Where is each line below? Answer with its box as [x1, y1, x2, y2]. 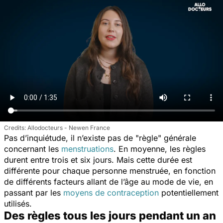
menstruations [61, 143, 113, 154]
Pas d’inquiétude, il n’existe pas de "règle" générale [4, 132, 196, 143]
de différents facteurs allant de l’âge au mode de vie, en [4, 176, 213, 187]
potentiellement [159, 187, 219, 198]
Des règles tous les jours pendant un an [4, 209, 216, 222]
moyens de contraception [63, 187, 159, 198]
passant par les [4, 187, 63, 198]
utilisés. [4, 198, 32, 209]
